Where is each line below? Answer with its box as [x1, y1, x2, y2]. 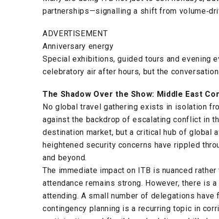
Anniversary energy [43, 42, 114, 51]
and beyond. [43, 153, 88, 162]
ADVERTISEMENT [43, 29, 108, 38]
